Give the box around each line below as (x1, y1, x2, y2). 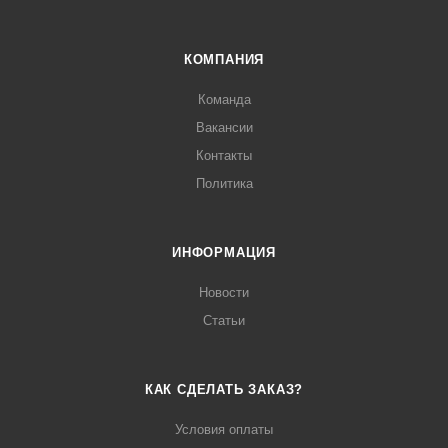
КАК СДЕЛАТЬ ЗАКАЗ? (144, 382, 304, 397)
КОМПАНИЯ (183, 52, 265, 67)
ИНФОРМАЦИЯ (172, 245, 276, 260)
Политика (195, 176, 253, 191)
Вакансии (195, 120, 253, 135)
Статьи (203, 313, 245, 328)
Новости (199, 285, 249, 300)
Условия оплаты (175, 422, 273, 437)
